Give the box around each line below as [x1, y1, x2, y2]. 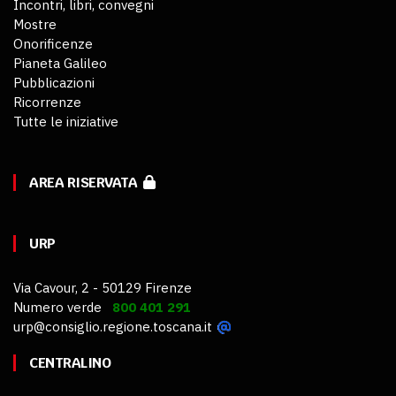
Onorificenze [13, 35, 93, 53]
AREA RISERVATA [29, 173, 143, 193]
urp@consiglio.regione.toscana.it [13, 318, 212, 336]
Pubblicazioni [13, 74, 95, 92]
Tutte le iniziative [13, 113, 118, 131]
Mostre [13, 16, 57, 34]
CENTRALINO [29, 354, 110, 373]
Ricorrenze [13, 94, 81, 111]
